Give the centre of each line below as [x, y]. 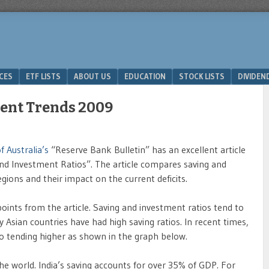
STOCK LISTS [202, 76]
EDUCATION [145, 76]
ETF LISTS [43, 76]
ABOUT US [92, 76]
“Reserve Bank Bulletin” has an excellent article [147, 150]
